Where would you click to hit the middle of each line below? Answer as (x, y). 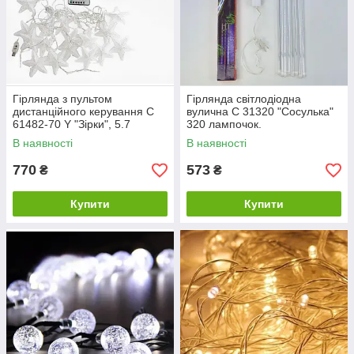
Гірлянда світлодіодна (244, 99)
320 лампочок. (224, 124)
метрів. (31, 137)
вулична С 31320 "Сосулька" (260, 112)
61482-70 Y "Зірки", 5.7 (72, 124)
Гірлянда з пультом (62, 99)
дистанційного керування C (83, 112)
